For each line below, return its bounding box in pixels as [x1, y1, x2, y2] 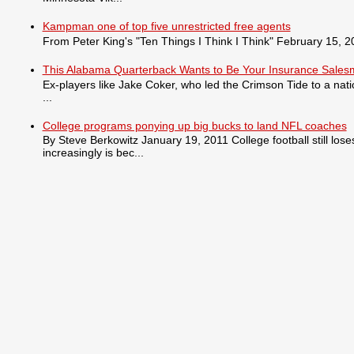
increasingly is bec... [42, 146, 144, 160]
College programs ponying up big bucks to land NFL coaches [42, 119, 347, 132]
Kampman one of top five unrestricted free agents [42, 19, 291, 32]
